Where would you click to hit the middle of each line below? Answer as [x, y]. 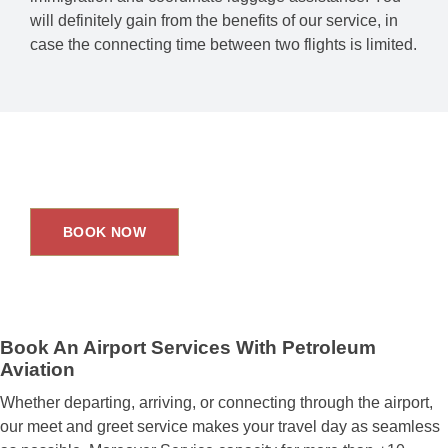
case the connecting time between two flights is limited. [223, 44]
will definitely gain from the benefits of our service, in [214, 20]
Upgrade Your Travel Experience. [189, 155]
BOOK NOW [105, 232]
